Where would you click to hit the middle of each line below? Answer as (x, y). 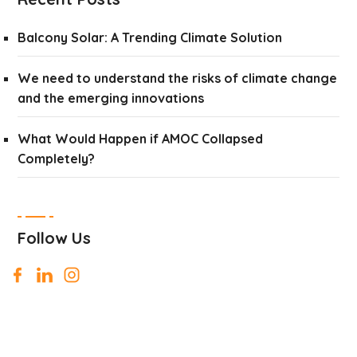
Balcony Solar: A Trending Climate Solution (150, 37)
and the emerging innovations (111, 98)
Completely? (57, 159)
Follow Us (55, 238)
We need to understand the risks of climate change (178, 78)
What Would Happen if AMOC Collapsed (141, 139)
